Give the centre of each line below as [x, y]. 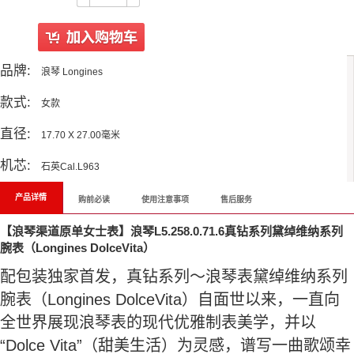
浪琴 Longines [71, 72]
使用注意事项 [165, 200]
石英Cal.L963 [69, 167]
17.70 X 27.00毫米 [79, 136]
